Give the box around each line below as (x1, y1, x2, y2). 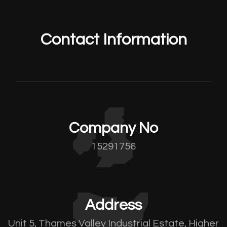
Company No (69, 120, 158, 136)
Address (85, 197, 142, 213)
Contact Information (40, 31, 187, 48)
